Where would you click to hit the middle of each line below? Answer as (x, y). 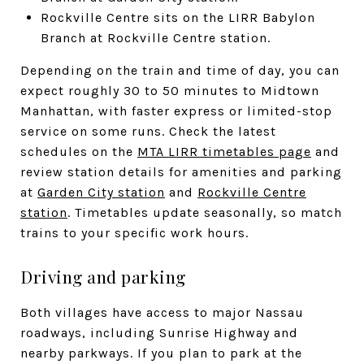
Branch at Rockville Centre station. (155, 37)
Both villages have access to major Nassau (162, 312)
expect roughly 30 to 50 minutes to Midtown (170, 90)
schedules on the (79, 151)
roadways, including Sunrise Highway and (159, 332)
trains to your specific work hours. (134, 232)
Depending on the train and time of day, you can (180, 70)
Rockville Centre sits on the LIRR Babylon (178, 17)
